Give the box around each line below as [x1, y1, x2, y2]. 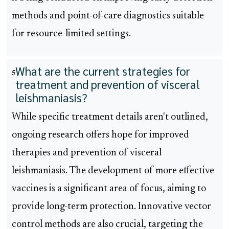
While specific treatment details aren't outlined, [12, 112, 208, 123]
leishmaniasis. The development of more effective [12, 166, 214, 176]
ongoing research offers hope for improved [12, 130, 189, 141]
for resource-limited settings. [12, 29, 131, 39]
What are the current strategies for [15, 63, 190, 79]
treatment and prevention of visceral [15, 77, 200, 92]
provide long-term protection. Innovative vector [12, 202, 211, 212]
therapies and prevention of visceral [12, 148, 162, 158]
